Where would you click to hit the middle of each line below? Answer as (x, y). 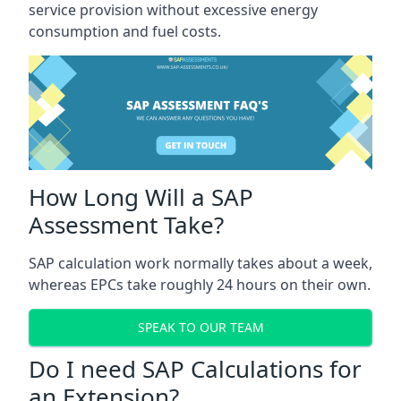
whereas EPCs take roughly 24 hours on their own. (200, 284)
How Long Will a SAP (141, 196)
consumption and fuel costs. (125, 31)
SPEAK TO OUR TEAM (200, 328)
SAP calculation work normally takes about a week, (200, 263)
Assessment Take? (126, 224)
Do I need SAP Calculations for (195, 368)
